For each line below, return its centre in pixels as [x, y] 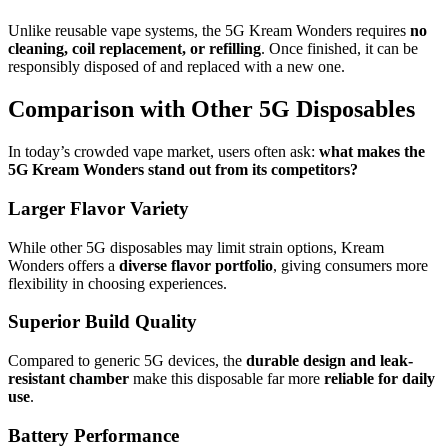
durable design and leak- [329, 360]
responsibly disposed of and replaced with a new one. [176, 67]
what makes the [372, 152]
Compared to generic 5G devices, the [127, 360]
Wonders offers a [63, 265]
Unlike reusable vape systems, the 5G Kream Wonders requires [209, 31]
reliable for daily [379, 378]
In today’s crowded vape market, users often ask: [163, 152]
